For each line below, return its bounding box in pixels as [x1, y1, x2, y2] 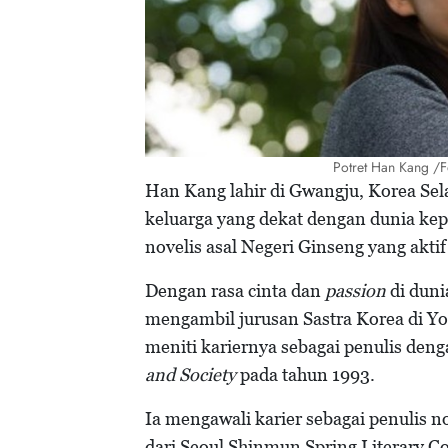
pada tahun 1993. [236, 364, 379, 386]
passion [325, 280, 386, 302]
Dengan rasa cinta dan [145, 280, 325, 302]
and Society [145, 364, 236, 386]
